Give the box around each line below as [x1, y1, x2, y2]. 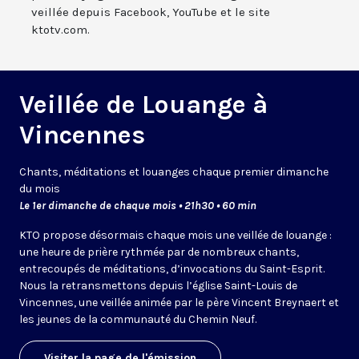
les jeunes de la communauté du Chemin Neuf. [19, 313, 256, 327]
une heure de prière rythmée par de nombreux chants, [19, 245, 299, 260]
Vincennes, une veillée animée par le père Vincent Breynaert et [19, 296, 339, 310]
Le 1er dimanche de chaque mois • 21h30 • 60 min [19, 199, 256, 213]
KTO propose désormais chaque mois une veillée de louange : [19, 228, 332, 243]
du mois [19, 182, 60, 196]
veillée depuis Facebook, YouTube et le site [31, 5, 270, 20]
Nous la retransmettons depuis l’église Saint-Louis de [19, 279, 297, 293]
